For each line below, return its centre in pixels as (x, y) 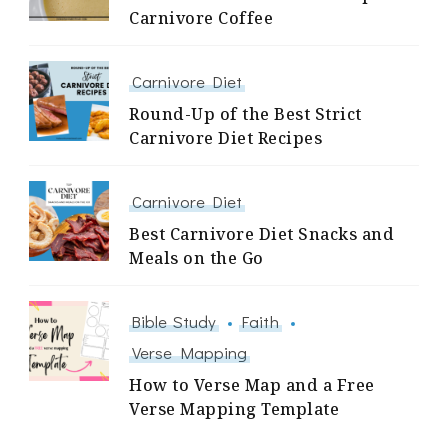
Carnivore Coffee (201, 18)
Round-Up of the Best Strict (245, 114)
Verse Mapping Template (234, 409)
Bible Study (174, 321)
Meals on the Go (196, 258)
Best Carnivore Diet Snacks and (261, 234)
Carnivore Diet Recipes (225, 138)
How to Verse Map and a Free (252, 385)
